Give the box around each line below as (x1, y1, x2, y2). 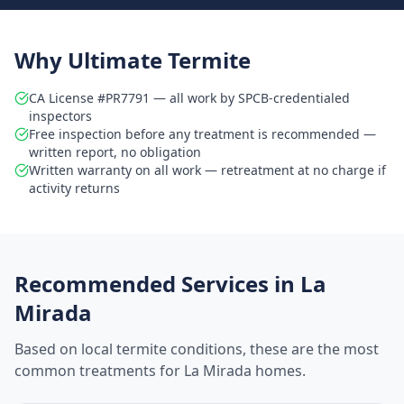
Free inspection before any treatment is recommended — (29, 125, 376, 142)
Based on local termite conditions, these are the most (14, 339, 379, 359)
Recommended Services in (14, 269, 300, 298)
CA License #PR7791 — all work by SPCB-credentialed (29, 89, 350, 106)
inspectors (29, 107, 92, 124)
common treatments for (14, 361, 184, 381)
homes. (252, 361, 306, 381)
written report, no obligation (29, 143, 201, 161)
